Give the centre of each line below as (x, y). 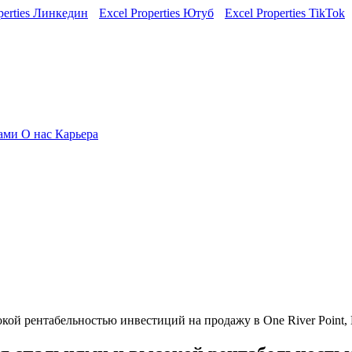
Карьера (77, 134)
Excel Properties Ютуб (156, 13)
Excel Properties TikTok (285, 13)
